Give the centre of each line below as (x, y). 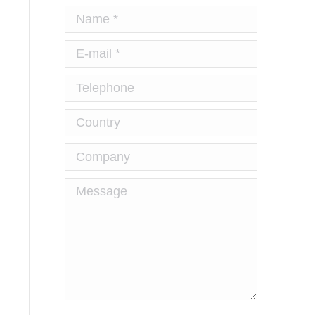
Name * (81, 13)
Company (86, 150)
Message (85, 185)
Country (82, 116)
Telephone (88, 82)
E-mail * (82, 47)
